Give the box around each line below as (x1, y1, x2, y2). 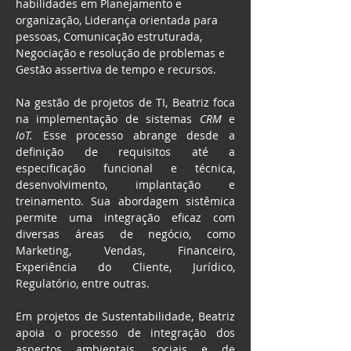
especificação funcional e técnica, (16, 161, 235, 175)
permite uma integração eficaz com (16, 210, 235, 225)
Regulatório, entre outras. (16, 276, 150, 291)
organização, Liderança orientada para (16, 13, 221, 27)
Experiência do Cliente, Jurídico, (16, 259, 235, 274)
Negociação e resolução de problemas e (16, 45, 228, 60)
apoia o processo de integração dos (16, 325, 235, 340)
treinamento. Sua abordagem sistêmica (16, 194, 235, 208)
